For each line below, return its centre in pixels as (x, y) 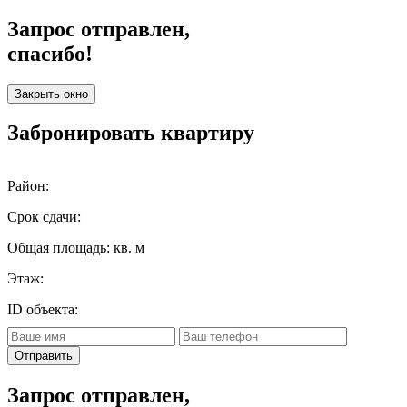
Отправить (44, 356)
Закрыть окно (51, 94)
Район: (28, 186)
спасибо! (50, 53)
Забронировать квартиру (131, 133)
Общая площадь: (60, 248)
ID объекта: (43, 310)
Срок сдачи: (44, 217)
